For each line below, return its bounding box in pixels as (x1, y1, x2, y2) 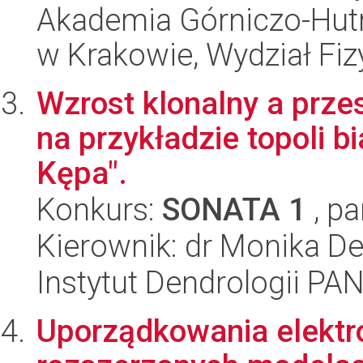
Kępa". (36, 155, 127, 191)
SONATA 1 (162, 191, 306, 228)
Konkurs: (36, 191, 162, 228)
